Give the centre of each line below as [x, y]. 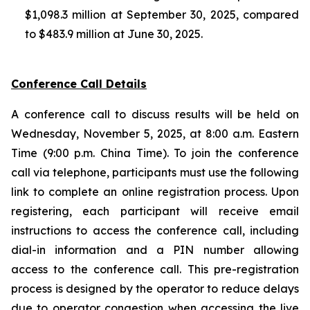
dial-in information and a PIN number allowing [155, 250]
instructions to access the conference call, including [155, 230]
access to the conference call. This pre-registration [155, 269]
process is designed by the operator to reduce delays [155, 289]
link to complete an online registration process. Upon [155, 192]
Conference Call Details [79, 84]
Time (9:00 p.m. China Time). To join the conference [155, 153]
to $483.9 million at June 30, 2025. [114, 34]
